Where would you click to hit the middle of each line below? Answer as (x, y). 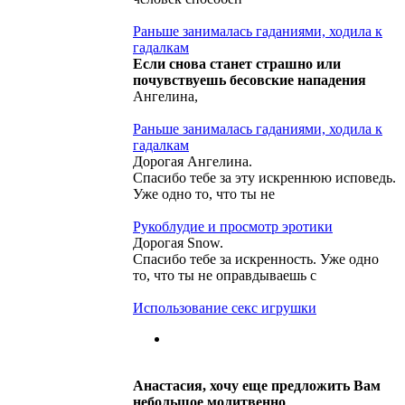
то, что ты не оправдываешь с (225, 275)
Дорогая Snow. (178, 242)
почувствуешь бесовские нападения (250, 80)
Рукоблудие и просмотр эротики (233, 226)
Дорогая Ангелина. (193, 161)
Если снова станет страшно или (237, 63)
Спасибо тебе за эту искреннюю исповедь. (264, 177)
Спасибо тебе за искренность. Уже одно (256, 259)
